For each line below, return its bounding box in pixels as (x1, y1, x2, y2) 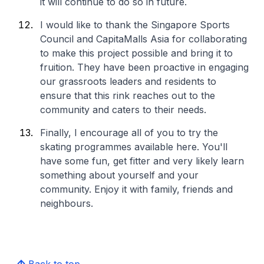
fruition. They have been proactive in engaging (40, 61, 249, 73)
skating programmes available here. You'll (40, 141, 227, 153)
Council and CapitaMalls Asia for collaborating (40, 33, 247, 45)
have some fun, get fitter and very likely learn (40, 155, 244, 167)
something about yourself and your (40, 169, 199, 181)
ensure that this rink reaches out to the (40, 90, 215, 101)
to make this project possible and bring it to (40, 47, 233, 59)
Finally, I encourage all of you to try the (40, 127, 218, 138)
